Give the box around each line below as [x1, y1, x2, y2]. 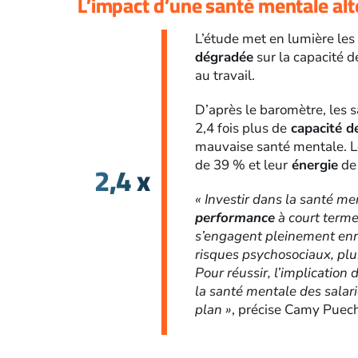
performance [195, 209, 276, 228]
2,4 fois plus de [195, 119, 288, 138]
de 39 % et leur [195, 156, 288, 175]
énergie [288, 156, 339, 175]
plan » [195, 300, 233, 320]
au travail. [195, 66, 256, 86]
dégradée [195, 48, 254, 67]
